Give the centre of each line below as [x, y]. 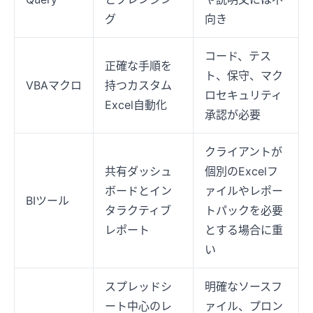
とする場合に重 [244, 230]
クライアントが [243, 151]
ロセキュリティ [243, 95]
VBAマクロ [54, 85]
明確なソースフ [243, 286]
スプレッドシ [138, 286]
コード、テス [238, 56]
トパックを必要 [244, 210]
